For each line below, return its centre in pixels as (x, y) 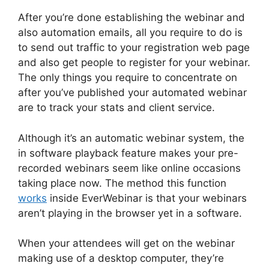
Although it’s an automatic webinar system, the (131, 138)
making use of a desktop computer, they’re (121, 258)
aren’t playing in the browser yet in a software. (130, 213)
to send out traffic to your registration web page (134, 48)
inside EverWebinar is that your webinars (147, 198)
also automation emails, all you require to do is (130, 33)
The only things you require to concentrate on (128, 78)
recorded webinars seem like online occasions (129, 168)
